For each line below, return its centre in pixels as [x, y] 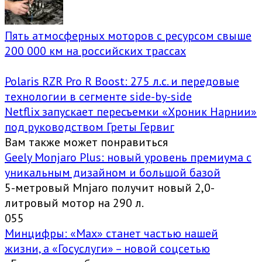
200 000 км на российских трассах [95, 51]
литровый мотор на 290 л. [74, 203]
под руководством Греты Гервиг [89, 127]
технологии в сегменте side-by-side [98, 97]
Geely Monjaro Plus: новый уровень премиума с [128, 158]
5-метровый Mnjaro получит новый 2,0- [110, 188]
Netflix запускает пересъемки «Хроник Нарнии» [131, 112]
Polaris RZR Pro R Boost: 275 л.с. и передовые [122, 82]
